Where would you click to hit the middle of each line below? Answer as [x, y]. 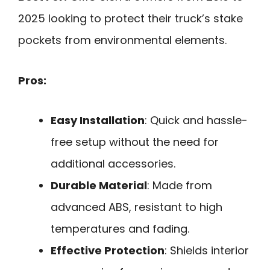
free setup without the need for [135, 142]
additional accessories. [113, 164]
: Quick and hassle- [196, 121]
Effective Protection [108, 251]
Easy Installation [98, 121]
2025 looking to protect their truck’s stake [130, 18]
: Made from [180, 186]
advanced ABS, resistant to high [137, 207]
